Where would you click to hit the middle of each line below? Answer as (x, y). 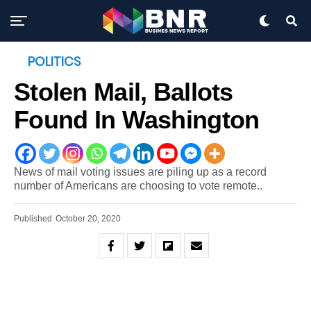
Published (33, 219)
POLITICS (54, 61)
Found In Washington (137, 120)
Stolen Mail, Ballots (124, 92)
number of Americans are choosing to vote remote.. (138, 186)
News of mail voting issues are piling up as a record (140, 172)
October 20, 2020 (88, 219)
